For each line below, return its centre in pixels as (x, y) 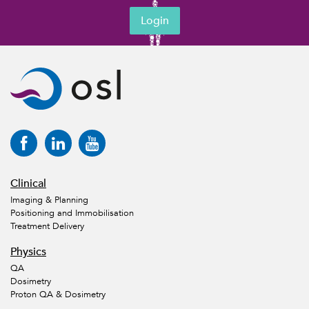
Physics (28, 251)
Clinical (28, 184)
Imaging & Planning (49, 200)
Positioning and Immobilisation (72, 213)
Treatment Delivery (47, 226)
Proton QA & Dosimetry (58, 294)
